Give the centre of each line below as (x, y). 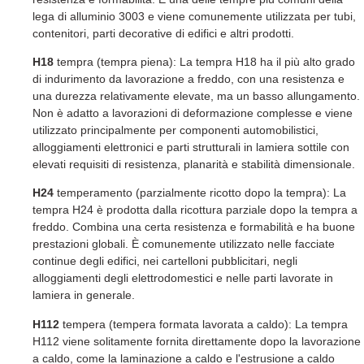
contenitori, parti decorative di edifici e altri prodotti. (163, 33)
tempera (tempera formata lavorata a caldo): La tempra (205, 324)
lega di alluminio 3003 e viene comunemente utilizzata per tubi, (194, 16)
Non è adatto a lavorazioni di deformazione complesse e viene (193, 113)
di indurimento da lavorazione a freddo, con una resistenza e (188, 79)
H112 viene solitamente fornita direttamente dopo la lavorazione (197, 341)
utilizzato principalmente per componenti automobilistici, (175, 130)
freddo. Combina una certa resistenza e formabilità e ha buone (194, 227)
